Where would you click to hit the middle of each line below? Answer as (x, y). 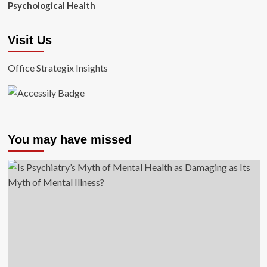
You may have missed (69, 140)
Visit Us (30, 40)
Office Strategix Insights (58, 68)
